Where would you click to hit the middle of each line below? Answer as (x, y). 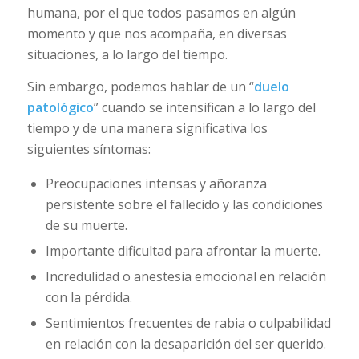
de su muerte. (86, 225)
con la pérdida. (89, 297)
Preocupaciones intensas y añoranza (156, 183)
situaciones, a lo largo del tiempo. (127, 55)
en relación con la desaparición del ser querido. (186, 343)
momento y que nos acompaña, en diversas (157, 34)
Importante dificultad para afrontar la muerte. (183, 250)
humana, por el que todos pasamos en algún (161, 13)
